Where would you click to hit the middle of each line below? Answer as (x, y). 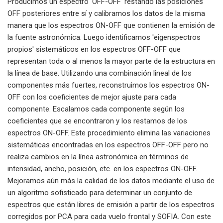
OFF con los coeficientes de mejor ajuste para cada (92, 97)
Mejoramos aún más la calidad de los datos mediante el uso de (111, 180)
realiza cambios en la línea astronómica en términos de (98, 157)
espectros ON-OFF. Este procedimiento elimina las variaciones (109, 133)
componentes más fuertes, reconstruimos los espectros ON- (109, 85)
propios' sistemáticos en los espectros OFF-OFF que (94, 49)
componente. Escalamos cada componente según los (96, 109)
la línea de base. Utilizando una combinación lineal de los (100, 73)
